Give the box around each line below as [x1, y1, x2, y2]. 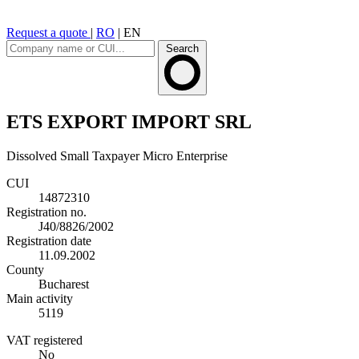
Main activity [6, 291, 73, 305]
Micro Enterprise [143, 148, 228, 163]
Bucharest [38, 276, 89, 291]
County [6, 262, 44, 276]
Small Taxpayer [60, 148, 139, 163]
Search [166, 42, 199, 54]
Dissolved [6, 148, 57, 163]
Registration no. [6, 204, 87, 219]
